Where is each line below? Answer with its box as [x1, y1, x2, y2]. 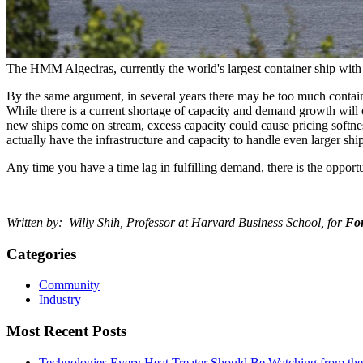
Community [39, 278, 100, 293]
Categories [6, 245, 76, 263]
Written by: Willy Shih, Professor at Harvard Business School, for [6, 215, 345, 229]
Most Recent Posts [6, 322, 126, 340]
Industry [39, 293, 81, 307]
